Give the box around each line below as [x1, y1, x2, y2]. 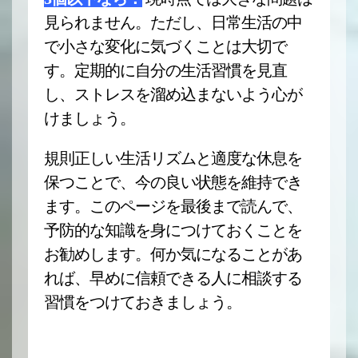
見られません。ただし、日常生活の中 [44, 14, 302, 31]
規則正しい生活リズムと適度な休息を [44, 149, 302, 167]
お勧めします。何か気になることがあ [44, 245, 302, 263]
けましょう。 [44, 109, 135, 127]
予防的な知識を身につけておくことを [44, 221, 302, 239]
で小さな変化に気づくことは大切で [44, 38, 287, 55]
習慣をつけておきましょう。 [44, 293, 241, 311]
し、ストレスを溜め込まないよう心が [44, 86, 302, 103]
